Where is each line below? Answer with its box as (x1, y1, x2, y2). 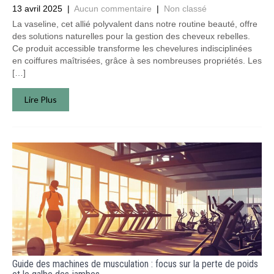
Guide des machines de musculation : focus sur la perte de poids (12, 258, 258, 270)
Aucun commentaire (74, 4, 152, 13)
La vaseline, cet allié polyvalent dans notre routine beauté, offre (12, 19, 257, 29)
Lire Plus (24, 94, 57, 105)
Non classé (164, 4, 207, 13)
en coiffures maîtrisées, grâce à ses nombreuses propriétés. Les (12, 56, 262, 65)
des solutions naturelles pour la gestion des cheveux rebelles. (12, 31, 250, 41)
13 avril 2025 (12, 4, 62, 13)
